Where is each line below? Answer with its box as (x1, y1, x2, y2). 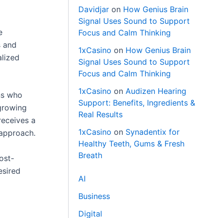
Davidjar (78, 4, 109, 14)
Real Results (78, 109, 123, 119)
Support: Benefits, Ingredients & (78, 97, 196, 108)
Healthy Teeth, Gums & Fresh (78, 138, 185, 148)
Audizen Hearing (126, 86, 187, 96)
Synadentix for (126, 127, 180, 137)
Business (78, 191, 110, 201)
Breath (78, 150, 103, 160)
